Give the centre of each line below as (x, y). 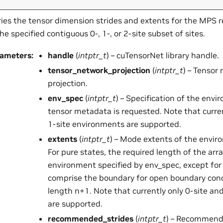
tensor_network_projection (99, 70)
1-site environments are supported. (114, 124)
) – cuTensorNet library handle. (163, 56)
